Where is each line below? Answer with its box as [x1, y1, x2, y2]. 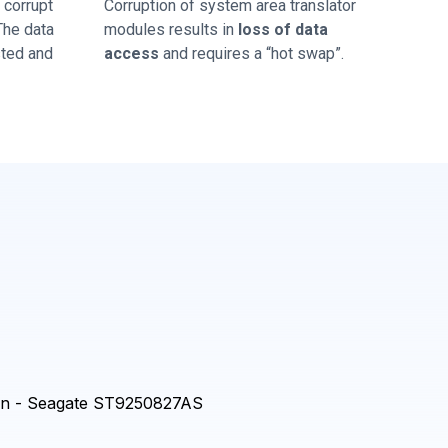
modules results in [104, 20, 238, 39]
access [104, 44, 159, 63]
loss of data [238, 20, 328, 39]
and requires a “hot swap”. [159, 44, 344, 63]
